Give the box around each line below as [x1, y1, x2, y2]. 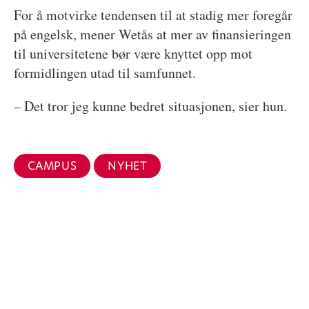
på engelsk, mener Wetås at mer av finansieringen [13, 24, 291, 43]
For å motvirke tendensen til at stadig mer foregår [13, 5, 292, 24]
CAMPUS [27, 158, 77, 175]
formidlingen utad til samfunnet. [13, 63, 196, 82]
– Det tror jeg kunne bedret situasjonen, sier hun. [13, 96, 287, 115]
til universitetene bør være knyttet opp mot [13, 43, 252, 63]
